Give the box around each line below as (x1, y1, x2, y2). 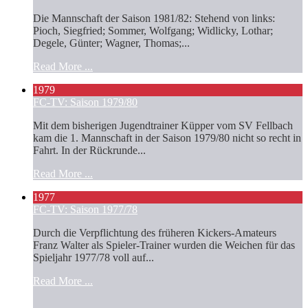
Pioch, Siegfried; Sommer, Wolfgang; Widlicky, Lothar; (33, 24, 273, 36)
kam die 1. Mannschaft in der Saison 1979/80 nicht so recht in (33, 131, 301, 144)
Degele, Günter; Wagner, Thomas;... (33, 36, 190, 49)
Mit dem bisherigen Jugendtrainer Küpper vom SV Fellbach (33, 119, 293, 131)
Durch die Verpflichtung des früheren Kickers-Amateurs (33, 226, 276, 239)
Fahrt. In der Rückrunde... (33, 144, 146, 156)
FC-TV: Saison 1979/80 (33, 96, 137, 108)
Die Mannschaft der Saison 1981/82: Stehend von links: (33, 12, 275, 24)
